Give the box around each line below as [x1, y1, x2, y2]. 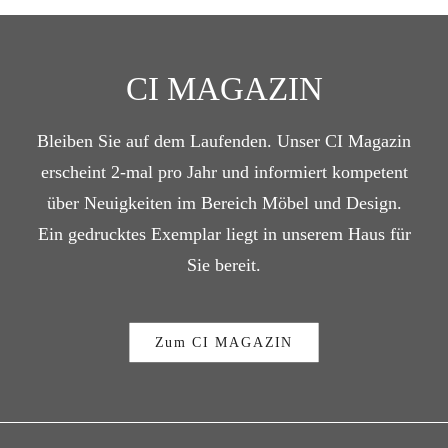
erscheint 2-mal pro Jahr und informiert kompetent [40, 162, 408, 182]
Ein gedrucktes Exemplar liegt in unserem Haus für [37, 224, 411, 244]
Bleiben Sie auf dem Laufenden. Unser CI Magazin [37, 131, 411, 151]
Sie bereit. [187, 255, 261, 275]
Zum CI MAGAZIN [155, 334, 293, 351]
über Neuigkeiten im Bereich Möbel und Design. [46, 193, 402, 213]
